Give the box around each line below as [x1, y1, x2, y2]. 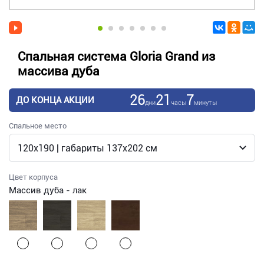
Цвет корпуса [9, 173, 58, 182]
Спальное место [9, 121, 67, 131]
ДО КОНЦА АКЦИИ [16, 95, 94, 106]
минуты [193, 98, 217, 107]
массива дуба [18, 64, 100, 79]
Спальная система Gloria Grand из [18, 49, 215, 64]
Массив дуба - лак [9, 185, 87, 196]
